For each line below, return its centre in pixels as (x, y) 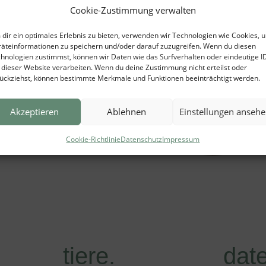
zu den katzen (212, 127)
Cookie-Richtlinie (94, 139)
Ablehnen (127, 112)
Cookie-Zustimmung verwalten (133, 10)
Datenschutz (142, 139)
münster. (212, 94)
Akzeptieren (35, 112)
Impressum (181, 139)
